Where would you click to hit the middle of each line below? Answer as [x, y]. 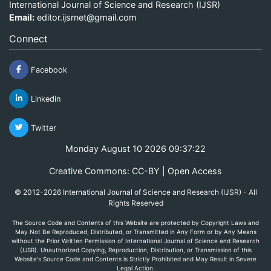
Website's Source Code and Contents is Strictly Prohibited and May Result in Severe [135, 259]
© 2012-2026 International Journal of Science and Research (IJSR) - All [135, 192]
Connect [28, 38]
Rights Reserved [135, 203]
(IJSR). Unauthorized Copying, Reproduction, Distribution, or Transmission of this [135, 250]
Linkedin [44, 99]
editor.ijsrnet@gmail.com [87, 17]
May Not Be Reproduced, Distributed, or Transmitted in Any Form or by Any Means [135, 231]
